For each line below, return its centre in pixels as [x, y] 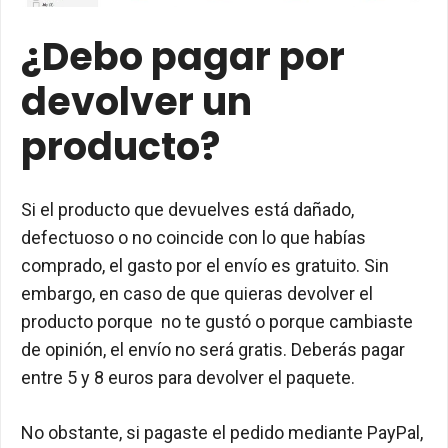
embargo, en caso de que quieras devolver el [197, 294]
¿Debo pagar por [183, 57]
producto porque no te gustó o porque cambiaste [217, 322]
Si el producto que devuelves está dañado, [187, 210]
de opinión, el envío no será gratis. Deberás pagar [213, 350]
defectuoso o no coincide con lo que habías [193, 238]
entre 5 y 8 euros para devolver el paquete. [188, 378]
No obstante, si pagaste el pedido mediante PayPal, [222, 433]
